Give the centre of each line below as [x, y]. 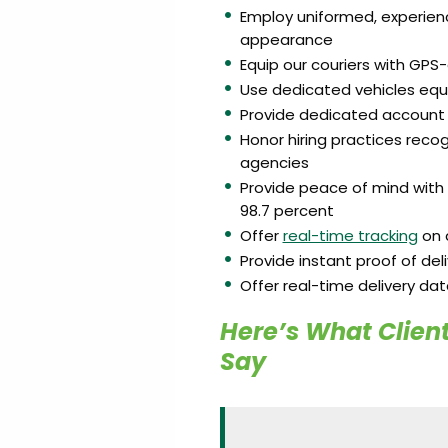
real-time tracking [350, 235]
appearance [286, 39]
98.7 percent [286, 210]
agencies [274, 162]
